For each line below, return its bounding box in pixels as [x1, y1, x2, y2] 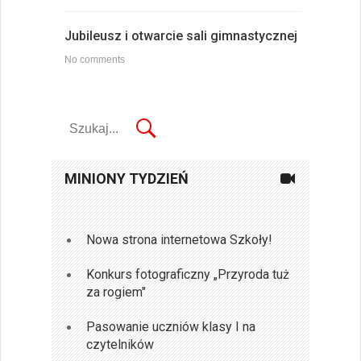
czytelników [86, 336, 155, 352]
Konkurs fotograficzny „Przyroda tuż [86, 266, 290, 282]
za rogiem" [86, 284, 147, 300]
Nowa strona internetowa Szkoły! [86, 231, 273, 247]
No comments [64, 53, 125, 65]
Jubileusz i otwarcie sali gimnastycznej [64, 27, 297, 44]
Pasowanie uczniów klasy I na [86, 318, 256, 334]
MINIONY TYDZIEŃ [64, 170, 189, 188]
